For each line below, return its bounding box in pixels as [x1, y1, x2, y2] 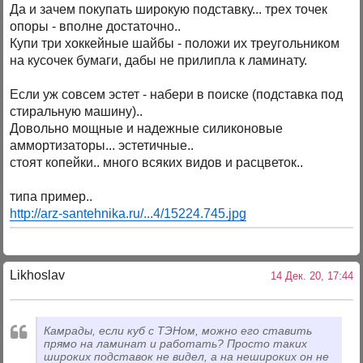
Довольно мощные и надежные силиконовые [10, 121, 284, 135]
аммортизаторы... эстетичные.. [10, 138, 194, 152]
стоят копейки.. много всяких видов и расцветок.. [10, 155, 304, 169]
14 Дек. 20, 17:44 [263, 270, 353, 283]
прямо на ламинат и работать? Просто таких [44, 336, 308, 350]
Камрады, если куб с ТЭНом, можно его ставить [44, 323, 313, 337]
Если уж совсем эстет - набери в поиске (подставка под [10, 87, 344, 101]
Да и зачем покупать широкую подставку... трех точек [10, 2, 328, 16]
